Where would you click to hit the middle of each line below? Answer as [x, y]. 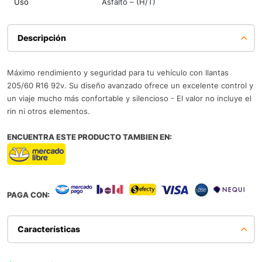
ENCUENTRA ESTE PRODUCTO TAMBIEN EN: [89, 137]
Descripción [42, 37]
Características [49, 229]
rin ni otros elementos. [49, 111]
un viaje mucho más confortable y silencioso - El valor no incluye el [129, 98]
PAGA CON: [28, 194]
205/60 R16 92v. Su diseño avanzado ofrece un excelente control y [130, 85]
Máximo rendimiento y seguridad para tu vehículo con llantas [118, 72]
